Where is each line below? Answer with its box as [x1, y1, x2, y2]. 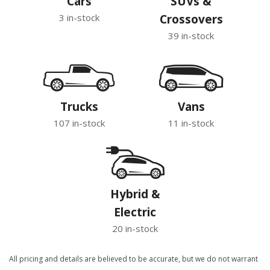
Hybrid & [110, 186, 160, 202]
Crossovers [159, 11, 223, 27]
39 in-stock [168, 30, 214, 42]
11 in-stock [168, 117, 214, 129]
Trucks [60, 99, 98, 115]
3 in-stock [58, 11, 99, 24]
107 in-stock [53, 117, 105, 129]
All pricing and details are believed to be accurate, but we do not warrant [9, 254, 258, 264]
